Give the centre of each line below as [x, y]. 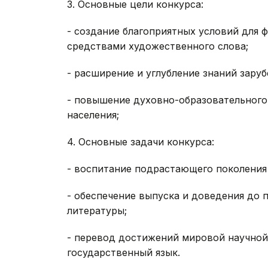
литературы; [97, 211]
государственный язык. [124, 253]
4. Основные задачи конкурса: [141, 142]
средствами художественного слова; [158, 46]
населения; [93, 115]
